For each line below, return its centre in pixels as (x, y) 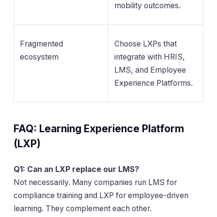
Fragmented (41, 44)
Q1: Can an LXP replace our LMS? (76, 170)
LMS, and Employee (150, 70)
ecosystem (39, 57)
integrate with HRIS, (150, 57)
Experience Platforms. (154, 83)
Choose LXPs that (146, 44)
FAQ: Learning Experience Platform (99, 128)
